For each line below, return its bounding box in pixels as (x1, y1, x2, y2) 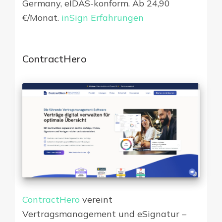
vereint (80, 194, 112, 206)
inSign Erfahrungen (61, 12, 144, 24)
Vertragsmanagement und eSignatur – (22, 208, 186, 220)
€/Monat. (22, 12, 61, 24)
